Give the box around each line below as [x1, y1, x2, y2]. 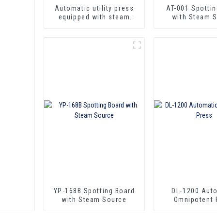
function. [78, 30, 110, 38]
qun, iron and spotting [56, 21, 132, 30]
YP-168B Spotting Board [53, 186, 135, 195]
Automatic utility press [54, 4, 134, 12]
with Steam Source [62, 195, 127, 203]
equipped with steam [58, 13, 130, 21]
